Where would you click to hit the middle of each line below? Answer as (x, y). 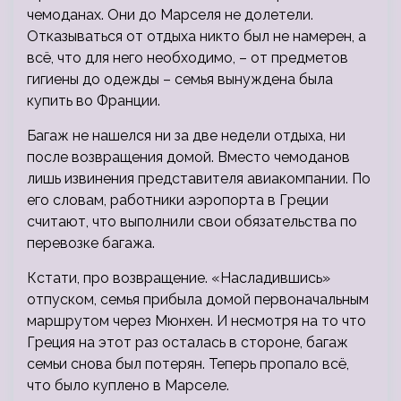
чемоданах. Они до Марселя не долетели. (170, 15)
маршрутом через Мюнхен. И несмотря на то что (196, 321)
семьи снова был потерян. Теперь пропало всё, (188, 364)
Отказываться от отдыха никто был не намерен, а (196, 37)
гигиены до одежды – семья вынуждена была (180, 80)
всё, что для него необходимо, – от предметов (188, 58)
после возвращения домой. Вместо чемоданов (188, 158)
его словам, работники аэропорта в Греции (178, 200)
